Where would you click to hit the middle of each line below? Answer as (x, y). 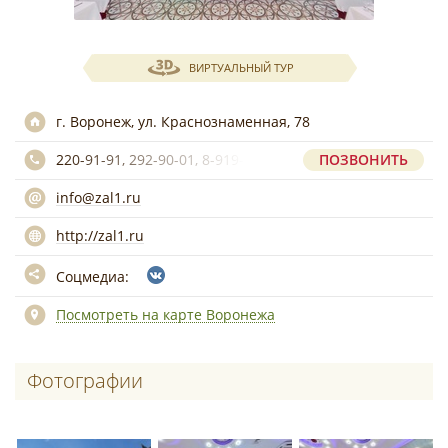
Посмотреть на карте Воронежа (165, 314)
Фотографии (85, 380)
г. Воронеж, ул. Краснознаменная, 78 (183, 121)
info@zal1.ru (98, 197)
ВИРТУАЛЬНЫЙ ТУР (241, 67)
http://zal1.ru (100, 235)
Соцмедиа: (94, 276)
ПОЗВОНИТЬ (363, 159)
